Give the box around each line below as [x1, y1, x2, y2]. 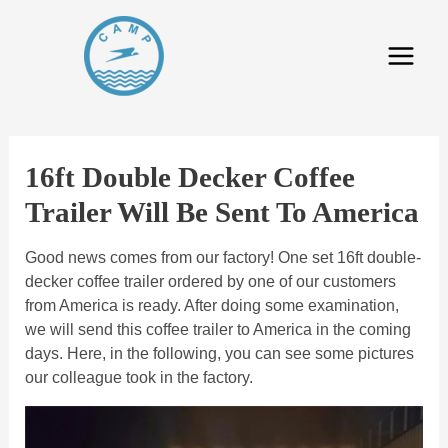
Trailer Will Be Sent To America [24, 196, 419, 228]
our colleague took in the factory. [24, 369, 253, 386]
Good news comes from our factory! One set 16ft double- [24, 249, 421, 266]
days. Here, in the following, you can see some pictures [24, 345, 414, 362]
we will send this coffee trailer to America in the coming [24, 321, 411, 338]
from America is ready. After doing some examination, [24, 297, 399, 314]
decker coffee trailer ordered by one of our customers [24, 273, 396, 290]
